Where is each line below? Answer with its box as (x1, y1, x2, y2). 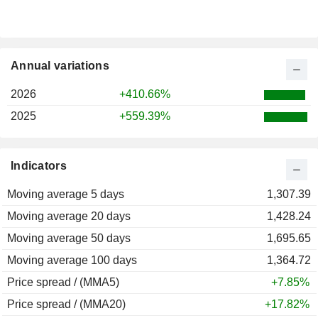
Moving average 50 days (7, 232, 131, 245)
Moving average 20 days (7, 210, 131, 223)
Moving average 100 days (7, 254, 137, 267)
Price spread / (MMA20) (7, 298, 126, 311)
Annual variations (11, 60, 109, 72)
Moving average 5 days (7, 188, 124, 201)
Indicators (11, 160, 67, 172)
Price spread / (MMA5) (7, 276, 119, 289)
